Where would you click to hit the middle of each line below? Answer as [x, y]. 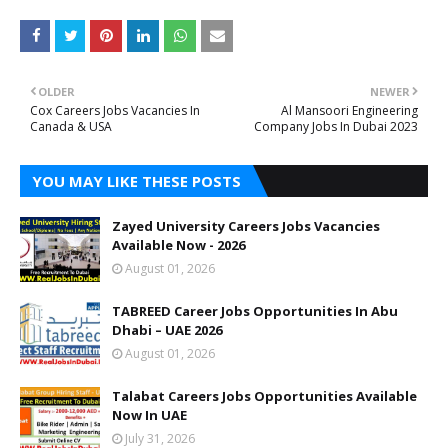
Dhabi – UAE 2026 [167, 329]
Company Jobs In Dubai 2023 [336, 126]
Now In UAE [149, 414]
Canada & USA [71, 126]
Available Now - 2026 [178, 244]
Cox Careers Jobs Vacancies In [115, 110]
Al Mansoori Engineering [349, 110]
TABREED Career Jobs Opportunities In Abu [255, 310]
